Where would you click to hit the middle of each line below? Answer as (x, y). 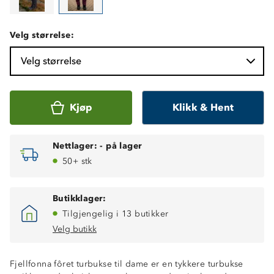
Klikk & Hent (203, 107)
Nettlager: (75, 146)
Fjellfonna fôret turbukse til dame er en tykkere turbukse (127, 264)
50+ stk (77, 161)
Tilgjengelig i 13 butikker (116, 213)
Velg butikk (75, 229)
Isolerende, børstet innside (86, 265)
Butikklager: (80, 198)
